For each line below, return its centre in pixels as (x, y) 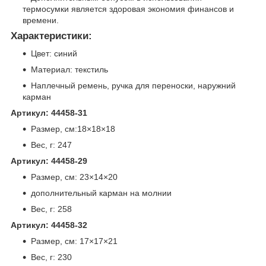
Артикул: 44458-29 (49, 161)
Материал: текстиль (69, 70)
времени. (41, 20)
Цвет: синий (54, 54)
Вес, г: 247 (51, 145)
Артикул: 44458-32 (49, 225)
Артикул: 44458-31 (49, 113)
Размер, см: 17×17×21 (74, 241)
